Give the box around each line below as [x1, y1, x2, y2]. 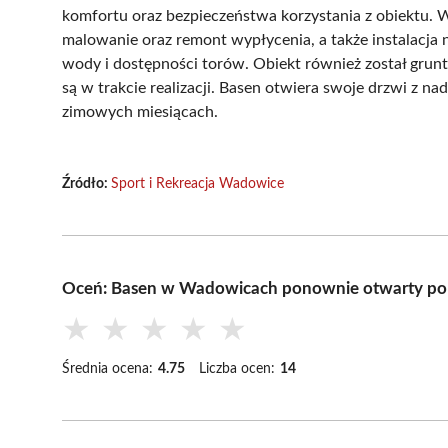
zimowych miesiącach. [62, 103, 218, 120]
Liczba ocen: [199, 361, 275, 376]
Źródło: [62, 176, 111, 191]
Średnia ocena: [62, 361, 153, 376]
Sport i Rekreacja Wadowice [111, 176, 284, 191]
